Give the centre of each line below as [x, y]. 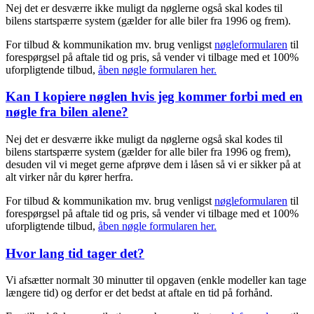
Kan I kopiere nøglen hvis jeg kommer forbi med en [154, 97]
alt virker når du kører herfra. [69, 177]
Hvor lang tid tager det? [75, 253]
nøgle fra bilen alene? [67, 112]
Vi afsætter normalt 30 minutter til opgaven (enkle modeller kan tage [156, 280]
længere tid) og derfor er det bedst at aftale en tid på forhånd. [139, 293]
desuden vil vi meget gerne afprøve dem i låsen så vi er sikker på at [153, 164]
